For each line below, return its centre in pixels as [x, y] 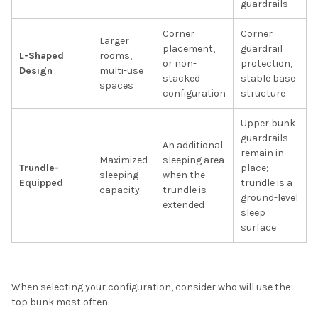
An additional [193, 146]
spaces [116, 86]
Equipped [41, 183]
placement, [189, 49]
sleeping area [193, 160]
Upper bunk [268, 124]
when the [184, 175]
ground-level [269, 198]
